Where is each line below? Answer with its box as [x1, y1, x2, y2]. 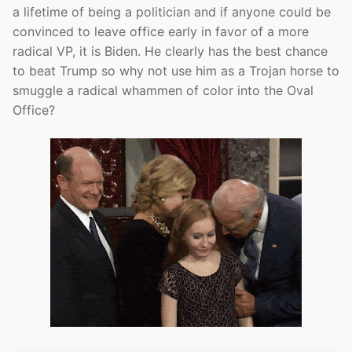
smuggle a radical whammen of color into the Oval [13, 82, 313, 99]
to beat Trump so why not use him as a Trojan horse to [13, 63, 339, 79]
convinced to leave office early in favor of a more [13, 24, 309, 40]
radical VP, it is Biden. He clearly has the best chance [13, 43, 328, 60]
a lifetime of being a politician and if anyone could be [13, 4, 331, 20]
